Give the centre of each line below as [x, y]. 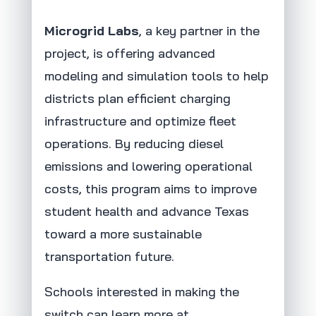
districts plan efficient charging [137, 99]
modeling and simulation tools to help [156, 76]
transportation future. [109, 257]
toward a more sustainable [123, 234]
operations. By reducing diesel [134, 144]
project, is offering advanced [129, 54]
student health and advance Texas [146, 212]
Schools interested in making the [141, 292]
